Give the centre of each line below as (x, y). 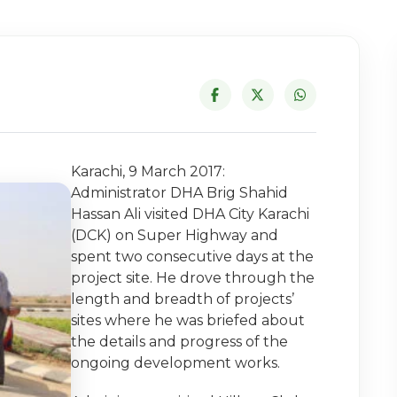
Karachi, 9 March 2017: (148, 171)
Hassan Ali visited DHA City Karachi (191, 214)
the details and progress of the (180, 341)
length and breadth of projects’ (183, 299)
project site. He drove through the (193, 277)
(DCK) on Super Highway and (175, 235)
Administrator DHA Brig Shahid (180, 192)
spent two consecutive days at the (193, 256)
